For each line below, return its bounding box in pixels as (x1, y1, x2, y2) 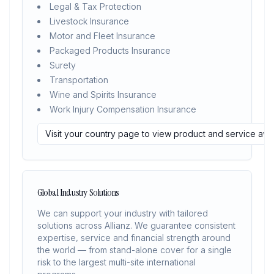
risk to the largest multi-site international (37, 257, 196, 267)
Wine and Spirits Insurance (50, 89, 157, 100)
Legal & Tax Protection (50, 1, 141, 12)
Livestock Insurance (50, 16, 129, 26)
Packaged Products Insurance (50, 45, 171, 56)
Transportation (50, 75, 108, 85)
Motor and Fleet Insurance (50, 31, 155, 41)
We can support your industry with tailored (37, 208, 208, 218)
